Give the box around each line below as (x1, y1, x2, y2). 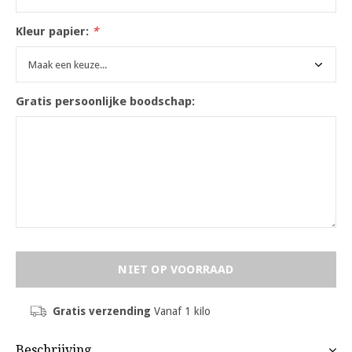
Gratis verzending (52, 305, 151, 317)
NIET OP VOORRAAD (118, 262, 234, 277)
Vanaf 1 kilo (150, 305, 211, 317)
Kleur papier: (16, 24, 92, 38)
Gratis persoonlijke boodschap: (16, 94, 195, 108)
